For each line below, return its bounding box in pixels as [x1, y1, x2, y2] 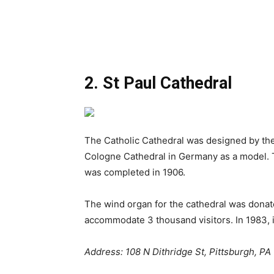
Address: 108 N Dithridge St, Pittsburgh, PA [84, 246, 271, 258]
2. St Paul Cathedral [84, 73, 232, 94]
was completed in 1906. [84, 166, 185, 179]
